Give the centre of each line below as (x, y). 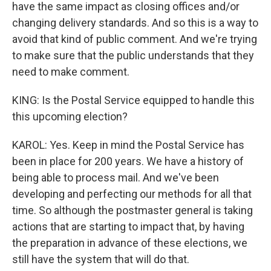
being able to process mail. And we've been (116, 178)
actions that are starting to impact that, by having (128, 227)
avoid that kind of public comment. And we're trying (135, 39)
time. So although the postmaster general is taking (132, 210)
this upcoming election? (70, 116)
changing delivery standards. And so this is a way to (135, 23)
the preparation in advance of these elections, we (130, 243)
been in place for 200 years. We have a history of (128, 161)
